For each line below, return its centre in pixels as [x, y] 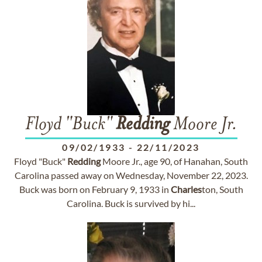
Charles [186, 189]
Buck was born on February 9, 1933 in [95, 189]
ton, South [222, 189]
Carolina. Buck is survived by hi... [131, 203]
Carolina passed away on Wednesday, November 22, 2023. [131, 175]
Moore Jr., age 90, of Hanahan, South [174, 161]
